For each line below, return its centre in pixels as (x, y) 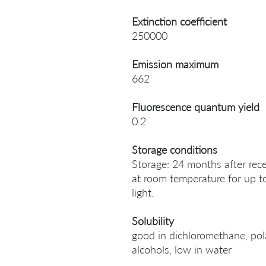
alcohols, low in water (182, 249)
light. (143, 192)
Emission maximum (175, 64)
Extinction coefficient (179, 21)
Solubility (153, 221)
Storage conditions (175, 150)
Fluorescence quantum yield (196, 107)
